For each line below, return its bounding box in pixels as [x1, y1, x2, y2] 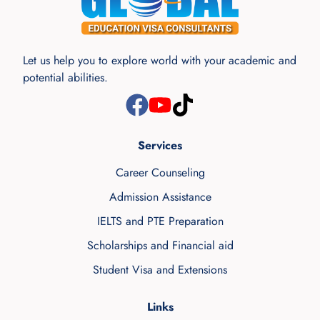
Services [138, 136, 182, 154]
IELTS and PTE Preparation [96, 212, 224, 229]
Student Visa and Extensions [93, 261, 227, 278]
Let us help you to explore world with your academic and [23, 51, 296, 69]
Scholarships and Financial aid [86, 236, 234, 254]
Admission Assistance [109, 188, 211, 205]
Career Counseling [115, 164, 205, 181]
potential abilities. [23, 69, 108, 86]
